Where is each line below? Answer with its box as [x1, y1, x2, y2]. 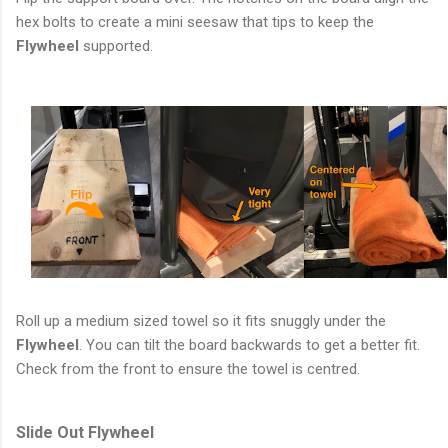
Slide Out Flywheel [16, 423, 154, 443]
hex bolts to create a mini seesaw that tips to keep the [16, 13, 374, 32]
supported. [79, 37, 157, 56]
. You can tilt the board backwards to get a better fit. [79, 336, 420, 355]
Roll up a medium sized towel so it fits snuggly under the [16, 312, 386, 331]
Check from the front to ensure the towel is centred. [16, 360, 360, 379]
